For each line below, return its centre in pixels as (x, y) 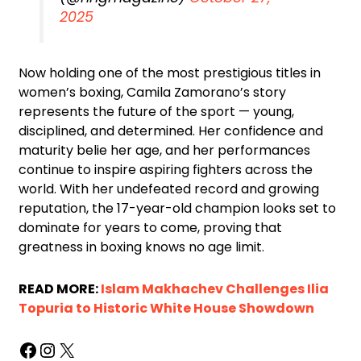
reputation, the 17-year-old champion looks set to (177, 208)
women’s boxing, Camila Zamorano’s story (152, 92)
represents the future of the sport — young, (156, 112)
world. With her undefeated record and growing (169, 189)
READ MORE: (60, 289)
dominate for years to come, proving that (150, 228)
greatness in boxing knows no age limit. (141, 247)
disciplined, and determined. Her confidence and (171, 131)
